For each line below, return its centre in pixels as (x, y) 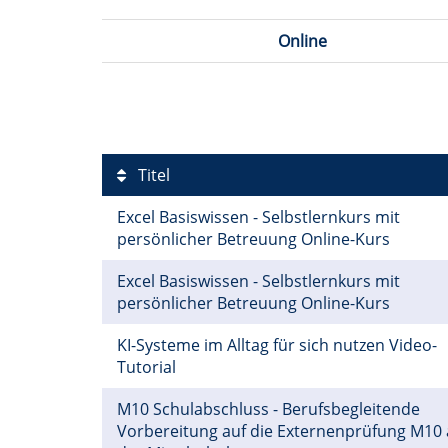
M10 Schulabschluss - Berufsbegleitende (268, 408)
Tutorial (148, 366)
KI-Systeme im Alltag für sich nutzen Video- (277, 344)
